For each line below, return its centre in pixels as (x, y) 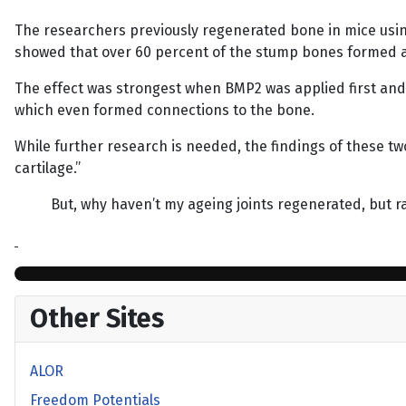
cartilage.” (48, 168)
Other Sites (97, 319)
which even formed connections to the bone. (164, 110)
